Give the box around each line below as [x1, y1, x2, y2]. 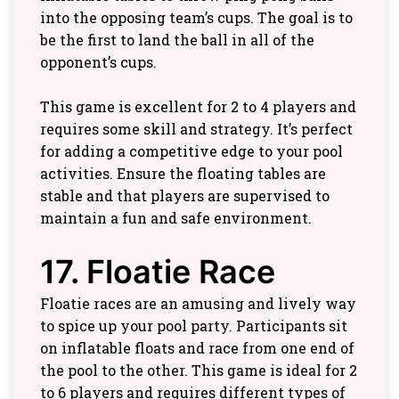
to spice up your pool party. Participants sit [40, 316, 347, 335]
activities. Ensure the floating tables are [40, 164, 326, 183]
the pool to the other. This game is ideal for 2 [40, 361, 357, 379]
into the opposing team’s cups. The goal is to [40, 8, 353, 27]
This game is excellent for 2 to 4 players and [40, 97, 356, 116]
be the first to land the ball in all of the [40, 30, 314, 49]
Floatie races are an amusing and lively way [40, 294, 356, 313]
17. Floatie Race [40, 252, 275, 291]
